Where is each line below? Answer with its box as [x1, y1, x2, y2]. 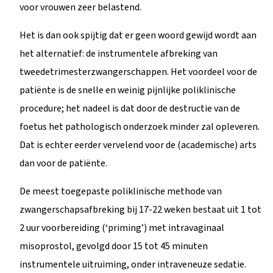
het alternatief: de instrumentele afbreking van [19, 46, 218, 60]
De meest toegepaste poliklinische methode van [19, 184, 222, 198]
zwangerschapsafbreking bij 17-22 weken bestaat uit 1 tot [19, 202, 261, 216]
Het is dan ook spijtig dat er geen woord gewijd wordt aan [19, 28, 257, 42]
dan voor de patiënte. [19, 156, 107, 170]
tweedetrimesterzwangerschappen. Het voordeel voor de [19, 65, 257, 79]
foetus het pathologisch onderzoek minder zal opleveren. [19, 119, 260, 133]
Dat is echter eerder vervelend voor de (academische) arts [19, 138, 257, 152]
